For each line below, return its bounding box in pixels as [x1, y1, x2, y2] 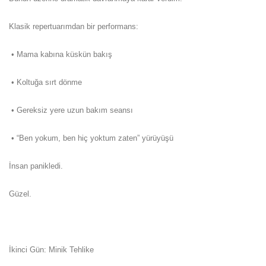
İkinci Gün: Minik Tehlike [9, 245, 94, 254]
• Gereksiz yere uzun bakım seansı [9, 105, 133, 115]
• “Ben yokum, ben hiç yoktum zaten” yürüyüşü [9, 133, 173, 142]
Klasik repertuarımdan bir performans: [9, 21, 138, 31]
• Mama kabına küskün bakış [9, 49, 112, 59]
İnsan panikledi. [9, 161, 63, 170]
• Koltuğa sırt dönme [9, 77, 82, 87]
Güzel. [9, 189, 31, 198]
